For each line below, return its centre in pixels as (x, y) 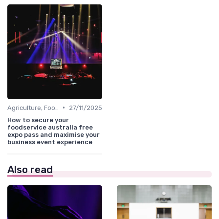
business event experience (50, 142)
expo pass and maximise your (54, 134)
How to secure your (38, 120)
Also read (30, 169)
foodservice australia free (50, 127)
